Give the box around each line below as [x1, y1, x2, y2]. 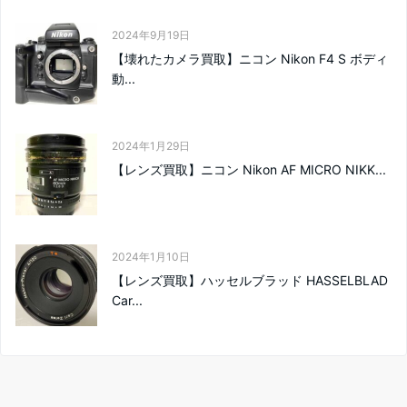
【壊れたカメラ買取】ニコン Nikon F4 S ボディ [112, 50, 388, 66]
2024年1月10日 [112, 249, 190, 263]
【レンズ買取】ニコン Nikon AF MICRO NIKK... [112, 161, 386, 177]
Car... [112, 292, 143, 308]
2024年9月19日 [112, 27, 190, 42]
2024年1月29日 [112, 138, 190, 153]
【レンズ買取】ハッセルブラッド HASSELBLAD [112, 272, 388, 288]
